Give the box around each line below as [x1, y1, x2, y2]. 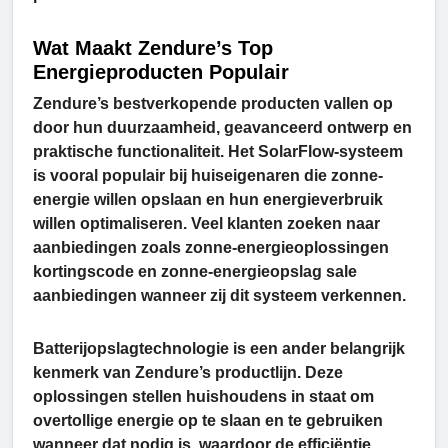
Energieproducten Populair [33, 61, 289, 84]
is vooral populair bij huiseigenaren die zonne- [33, 167, 383, 185]
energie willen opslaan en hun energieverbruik [33, 191, 383, 209]
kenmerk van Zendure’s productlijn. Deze [33, 364, 343, 382]
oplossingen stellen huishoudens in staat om [33, 388, 374, 406]
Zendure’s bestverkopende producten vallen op [33, 95, 393, 113]
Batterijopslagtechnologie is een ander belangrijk [33, 340, 405, 358]
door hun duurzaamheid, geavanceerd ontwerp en [33, 119, 412, 137]
